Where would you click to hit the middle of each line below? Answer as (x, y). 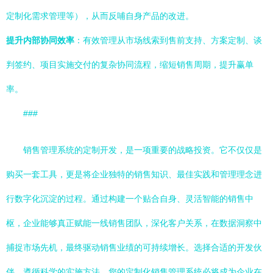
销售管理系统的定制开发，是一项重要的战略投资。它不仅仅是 (143, 150)
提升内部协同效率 (40, 40)
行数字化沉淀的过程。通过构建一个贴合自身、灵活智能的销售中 (130, 199)
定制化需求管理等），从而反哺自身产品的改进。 (100, 16)
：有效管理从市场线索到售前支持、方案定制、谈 (168, 40)
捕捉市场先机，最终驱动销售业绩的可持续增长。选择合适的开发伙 (134, 247)
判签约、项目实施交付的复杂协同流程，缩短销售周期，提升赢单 (130, 65)
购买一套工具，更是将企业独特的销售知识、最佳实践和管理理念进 (134, 174)
